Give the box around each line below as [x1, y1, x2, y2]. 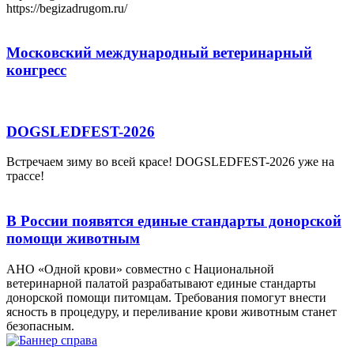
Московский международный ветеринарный [6, 44, 312, 62]
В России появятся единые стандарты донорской [6, 213, 341, 230]
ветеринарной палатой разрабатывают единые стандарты [6, 276, 316, 290]
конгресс [6, 62, 66, 79]
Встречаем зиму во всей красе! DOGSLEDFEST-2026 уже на [6, 155, 334, 169]
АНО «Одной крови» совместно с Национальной [6, 262, 274, 276]
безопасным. [6, 318, 74, 333]
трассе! [6, 169, 44, 183]
